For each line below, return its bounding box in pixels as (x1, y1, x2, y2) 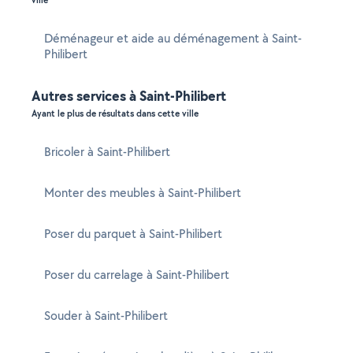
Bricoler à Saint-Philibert (44, 143, 170, 160)
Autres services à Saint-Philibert (32, 86, 226, 106)
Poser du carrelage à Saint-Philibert (44, 266, 229, 283)
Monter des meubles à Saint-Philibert (44, 184, 241, 201)
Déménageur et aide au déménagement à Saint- (44, 30, 302, 46)
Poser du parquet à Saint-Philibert (44, 225, 222, 242)
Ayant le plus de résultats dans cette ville (32, 107, 199, 120)
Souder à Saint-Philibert (44, 307, 168, 324)
